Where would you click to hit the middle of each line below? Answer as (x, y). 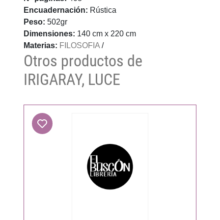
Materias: (41, 45)
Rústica (103, 10)
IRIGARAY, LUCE (72, 79)
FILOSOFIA (80, 45)
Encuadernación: (57, 10)
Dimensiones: (50, 33)
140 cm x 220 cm (107, 33)
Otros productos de (83, 61)
